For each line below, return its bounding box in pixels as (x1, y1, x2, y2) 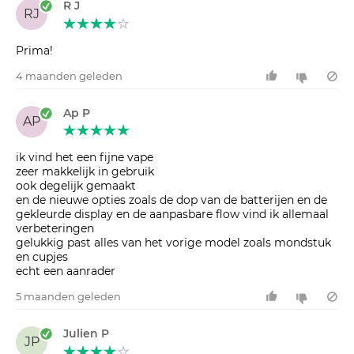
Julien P (63, 326, 109, 341)
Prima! (16, 43, 53, 58)
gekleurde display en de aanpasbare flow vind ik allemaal (16, 207, 329, 222)
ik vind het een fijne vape (16, 150, 153, 165)
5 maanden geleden (16, 290, 121, 303)
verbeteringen (16, 221, 94, 236)
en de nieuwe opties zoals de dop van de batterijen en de (16, 193, 327, 208)
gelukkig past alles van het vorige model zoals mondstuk (16, 235, 331, 250)
